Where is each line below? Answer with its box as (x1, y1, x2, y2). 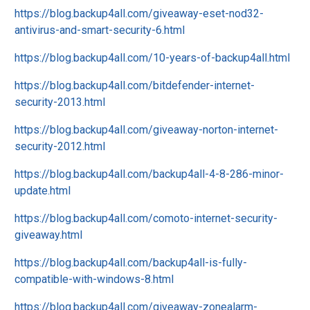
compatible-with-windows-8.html (15, 273, 174, 286)
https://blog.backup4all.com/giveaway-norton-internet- (15, 123, 278, 136)
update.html (15, 184, 71, 197)
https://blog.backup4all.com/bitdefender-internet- (15, 79, 255, 92)
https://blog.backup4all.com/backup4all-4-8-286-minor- (15, 167, 284, 181)
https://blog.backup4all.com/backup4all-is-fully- (15, 256, 247, 269)
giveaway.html (15, 228, 82, 241)
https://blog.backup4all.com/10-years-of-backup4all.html (15, 51, 290, 64)
